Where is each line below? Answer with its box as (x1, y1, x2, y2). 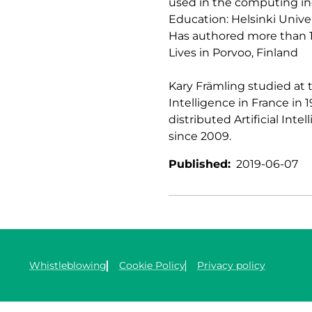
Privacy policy (197, 258, 265, 272)
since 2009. (169, 129, 231, 143)
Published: (169, 157, 231, 171)
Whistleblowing (29, 258, 107, 272)
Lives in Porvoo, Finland (169, 45, 298, 59)
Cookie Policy (118, 258, 185, 272)
